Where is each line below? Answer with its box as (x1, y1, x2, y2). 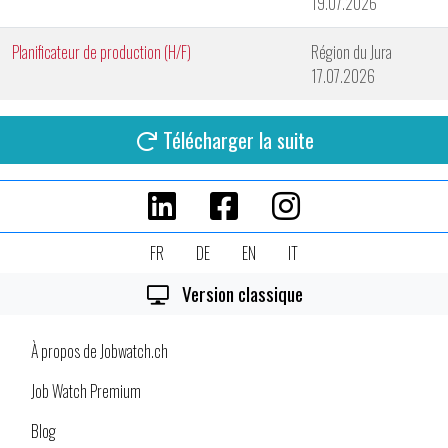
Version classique (177, 279, 303, 308)
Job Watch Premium (31, 379, 141, 403)
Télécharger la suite (163, 125, 314, 155)
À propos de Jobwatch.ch (31, 339, 168, 363)
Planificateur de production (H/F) (12, 40, 191, 64)
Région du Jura (311, 40, 392, 64)
